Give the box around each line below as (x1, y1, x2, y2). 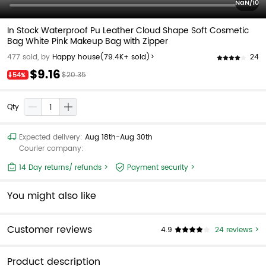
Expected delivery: (19, 132, 85, 143)
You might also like (7, 188, 96, 204)
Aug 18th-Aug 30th (85, 132, 153, 143)
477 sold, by (7, 52, 50, 63)
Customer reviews (7, 222, 92, 237)
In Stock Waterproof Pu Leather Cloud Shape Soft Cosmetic (7, 24, 249, 37)
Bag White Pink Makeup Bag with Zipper (7, 34, 168, 48)
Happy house (52, 52, 100, 63)
